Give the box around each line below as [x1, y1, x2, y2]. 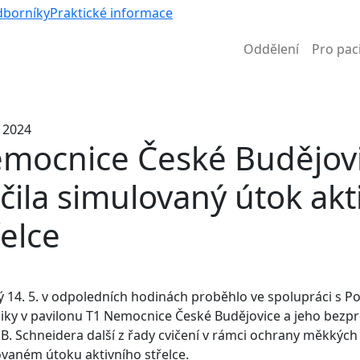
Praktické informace [50, 4, 173, 22]
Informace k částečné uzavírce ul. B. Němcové [14, 77, 346, 100]
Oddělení [243, 39, 299, 58]
